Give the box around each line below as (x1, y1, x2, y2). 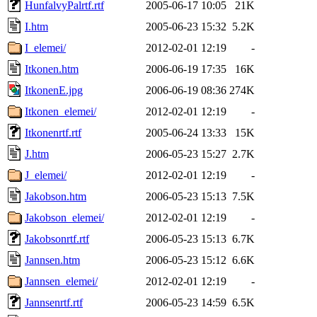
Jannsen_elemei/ (25, 275, 98, 287)
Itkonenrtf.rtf (25, 126, 81, 139)
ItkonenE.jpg (25, 83, 83, 96)
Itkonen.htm (25, 62, 79, 75)
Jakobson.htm (25, 190, 86, 202)
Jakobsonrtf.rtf (25, 232, 89, 245)
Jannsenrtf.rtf (25, 296, 83, 309)
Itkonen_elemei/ (25, 105, 96, 117)
